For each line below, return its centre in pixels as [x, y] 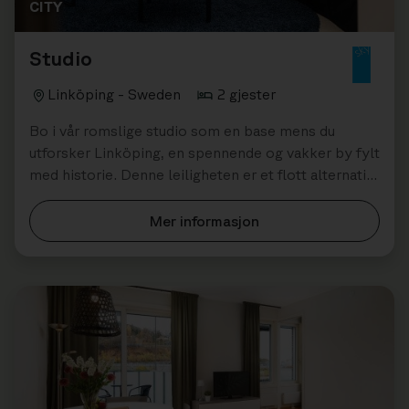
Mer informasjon [204, 221]
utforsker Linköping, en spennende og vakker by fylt [204, 153]
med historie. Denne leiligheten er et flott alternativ [201, 175]
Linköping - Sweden [114, 94]
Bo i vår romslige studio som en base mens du [182, 131]
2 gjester [246, 94]
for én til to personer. [100, 197]
